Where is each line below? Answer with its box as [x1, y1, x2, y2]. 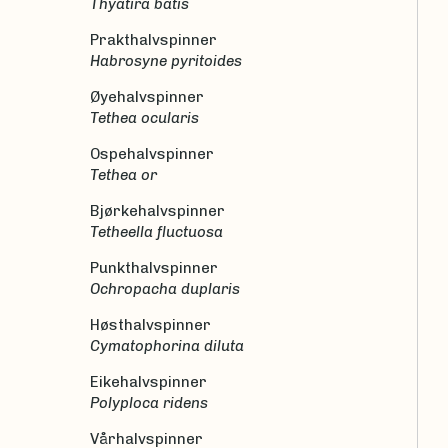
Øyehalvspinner [90, 87, 204, 106]
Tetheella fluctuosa [98, 222, 223, 241]
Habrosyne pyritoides [100, 51, 242, 70]
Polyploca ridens [99, 393, 208, 412]
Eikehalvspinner [90, 372, 207, 391]
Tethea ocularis [98, 108, 199, 127]
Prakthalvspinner [90, 30, 217, 49]
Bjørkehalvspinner [90, 201, 225, 220]
